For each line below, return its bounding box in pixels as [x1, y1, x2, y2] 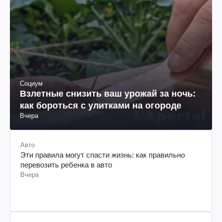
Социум [20, 79, 43, 87]
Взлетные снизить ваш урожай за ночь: [20, 88, 196, 99]
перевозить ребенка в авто [20, 160, 112, 169]
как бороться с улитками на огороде [20, 100, 181, 111]
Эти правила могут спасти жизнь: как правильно [20, 150, 185, 159]
